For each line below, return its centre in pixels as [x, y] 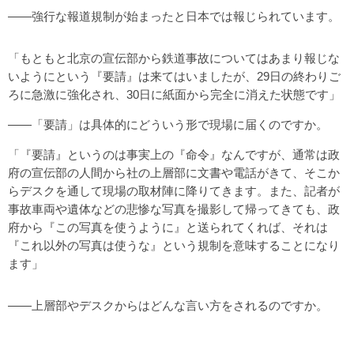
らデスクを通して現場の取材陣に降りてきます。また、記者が [174, 190]
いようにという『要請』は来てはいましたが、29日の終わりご [174, 76]
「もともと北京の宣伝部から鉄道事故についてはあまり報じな [174, 58]
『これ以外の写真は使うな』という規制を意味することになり [174, 245]
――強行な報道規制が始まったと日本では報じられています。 [174, 16]
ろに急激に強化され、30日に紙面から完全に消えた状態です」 [174, 94]
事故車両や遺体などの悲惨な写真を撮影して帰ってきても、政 [174, 209]
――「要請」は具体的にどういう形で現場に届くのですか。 [168, 124]
